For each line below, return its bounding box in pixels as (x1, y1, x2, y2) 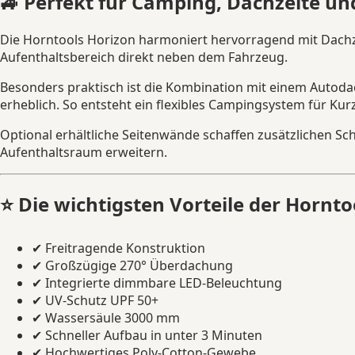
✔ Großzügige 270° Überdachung (32, 256, 233, 274)
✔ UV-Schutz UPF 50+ (32, 291, 158, 309)
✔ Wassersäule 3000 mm (32, 308, 180, 326)
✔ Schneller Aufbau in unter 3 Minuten (32, 326, 262, 344)
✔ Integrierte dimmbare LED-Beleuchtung (32, 273, 282, 292)
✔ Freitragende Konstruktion (32, 239, 205, 257)
